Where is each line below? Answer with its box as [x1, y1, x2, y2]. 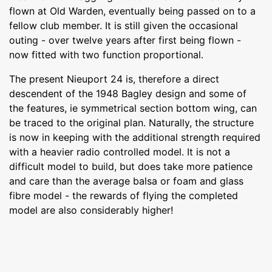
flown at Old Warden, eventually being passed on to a [9, 4, 256, 17]
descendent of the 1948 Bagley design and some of [9, 87, 246, 100]
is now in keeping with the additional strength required [9, 131, 260, 143]
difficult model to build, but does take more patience [9, 160, 253, 172]
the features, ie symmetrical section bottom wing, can [9, 101, 257, 114]
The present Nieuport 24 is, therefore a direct [9, 72, 219, 85]
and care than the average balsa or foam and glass [9, 174, 243, 187]
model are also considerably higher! [9, 203, 173, 216]
